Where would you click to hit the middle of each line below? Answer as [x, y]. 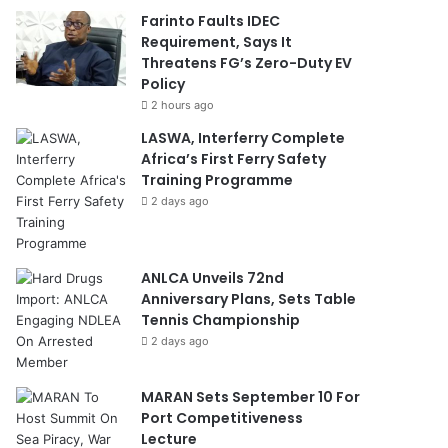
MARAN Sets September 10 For [251, 396]
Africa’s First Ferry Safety [234, 158]
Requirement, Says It [217, 41]
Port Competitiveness [222, 417]
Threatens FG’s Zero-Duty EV [247, 62]
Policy [163, 83]
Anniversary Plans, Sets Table [249, 298]
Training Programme [217, 179]
